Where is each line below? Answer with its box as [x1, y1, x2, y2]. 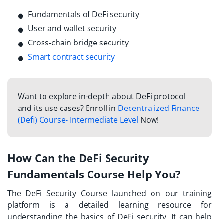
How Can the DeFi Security [7, 151, 149, 166]
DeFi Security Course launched [25, 188, 146, 199]
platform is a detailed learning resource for [7, 199, 212, 211]
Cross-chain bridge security [28, 37, 131, 48]
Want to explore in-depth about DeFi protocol [17, 90, 186, 102]
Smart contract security [28, 51, 115, 62]
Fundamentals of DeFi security [28, 8, 139, 20]
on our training [146, 188, 212, 199]
